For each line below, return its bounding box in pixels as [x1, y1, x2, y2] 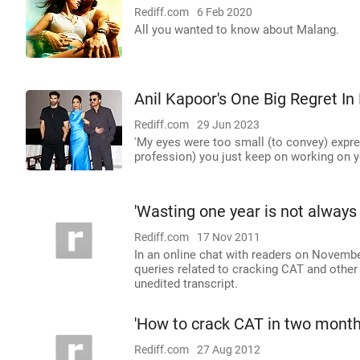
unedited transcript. [134, 276, 238, 291]
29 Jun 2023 [197, 118, 260, 131]
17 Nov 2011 [197, 231, 260, 243]
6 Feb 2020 [197, 6, 252, 18]
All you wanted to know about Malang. [134, 22, 339, 37]
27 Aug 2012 [197, 343, 260, 356]
